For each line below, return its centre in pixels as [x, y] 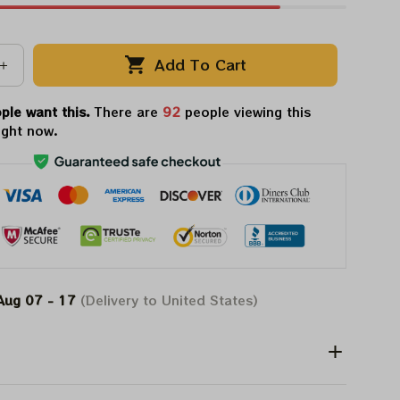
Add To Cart [200, 65]
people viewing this [245, 111]
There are [128, 111]
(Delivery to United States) [167, 300]
